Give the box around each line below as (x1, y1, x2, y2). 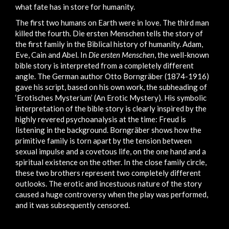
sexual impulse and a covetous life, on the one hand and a (15, 146, 206, 156)
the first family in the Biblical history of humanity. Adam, (15, 39, 203, 49)
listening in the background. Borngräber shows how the (15, 125, 201, 134)
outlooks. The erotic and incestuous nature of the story (15, 178, 202, 188)
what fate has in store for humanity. (15, 2, 135, 11)
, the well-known (154, 50, 209, 59)
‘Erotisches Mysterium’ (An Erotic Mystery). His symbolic (15, 93, 207, 102)
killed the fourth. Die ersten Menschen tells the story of (15, 28, 203, 38)
